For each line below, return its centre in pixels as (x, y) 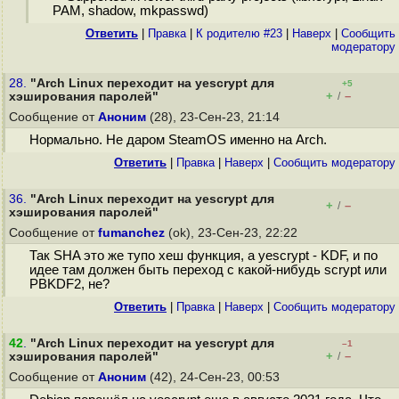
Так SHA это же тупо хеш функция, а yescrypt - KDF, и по (203, 256)
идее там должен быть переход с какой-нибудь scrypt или (208, 270)
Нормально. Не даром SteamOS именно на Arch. (178, 140)
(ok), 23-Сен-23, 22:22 (233, 233)
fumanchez (131, 233)
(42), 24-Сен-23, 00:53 (215, 377)
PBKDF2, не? (69, 285)
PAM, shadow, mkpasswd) (130, 11)
